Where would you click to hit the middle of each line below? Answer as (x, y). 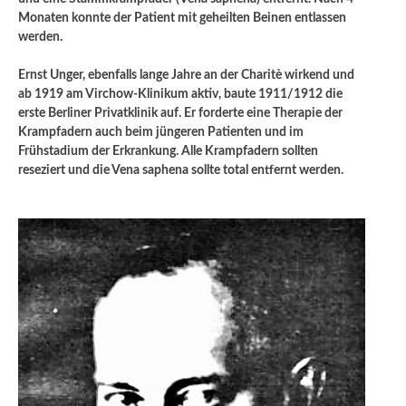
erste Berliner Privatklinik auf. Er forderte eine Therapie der (180, 114)
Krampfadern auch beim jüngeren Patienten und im (161, 133)
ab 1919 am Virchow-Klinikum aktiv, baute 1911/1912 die (180, 95)
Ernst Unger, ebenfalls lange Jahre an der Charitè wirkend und (186, 76)
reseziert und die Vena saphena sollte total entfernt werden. (181, 171)
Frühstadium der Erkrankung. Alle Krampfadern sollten (168, 152)
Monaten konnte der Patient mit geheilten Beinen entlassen (182, 19)
